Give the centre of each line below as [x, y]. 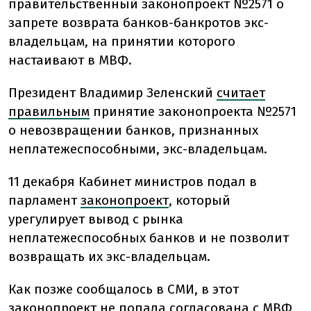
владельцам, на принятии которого [122, 42]
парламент [44, 201]
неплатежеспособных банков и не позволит [149, 238]
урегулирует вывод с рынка [96, 219]
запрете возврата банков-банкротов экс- [138, 23]
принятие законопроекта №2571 [193, 112]
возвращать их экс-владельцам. [109, 257]
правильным [49, 112]
